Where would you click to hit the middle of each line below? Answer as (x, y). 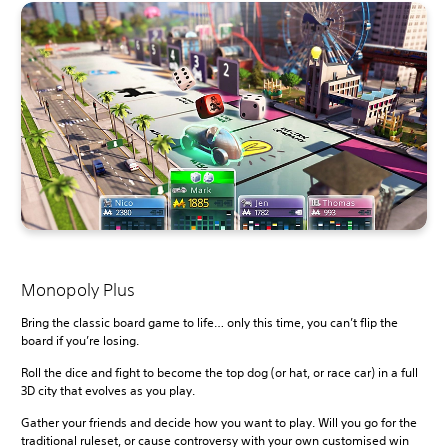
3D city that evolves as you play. (108, 391)
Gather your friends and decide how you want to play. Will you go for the (219, 423)
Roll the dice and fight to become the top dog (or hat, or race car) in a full (219, 373)
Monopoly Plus (78, 290)
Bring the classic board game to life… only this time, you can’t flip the (209, 323)
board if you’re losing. (80, 341)
